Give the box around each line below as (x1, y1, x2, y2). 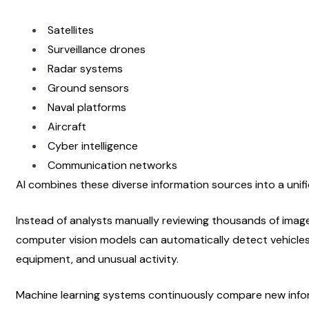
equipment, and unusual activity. (16, 251, 179, 266)
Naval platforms (48, 99, 126, 114)
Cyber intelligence (48, 138, 138, 153)
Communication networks (48, 157, 177, 172)
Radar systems (48, 61, 123, 76)
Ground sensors (48, 80, 129, 95)
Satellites (48, 22, 94, 37)
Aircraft (48, 119, 86, 134)
